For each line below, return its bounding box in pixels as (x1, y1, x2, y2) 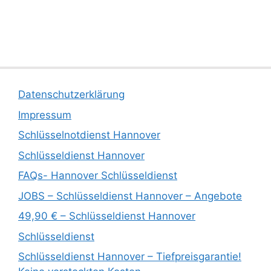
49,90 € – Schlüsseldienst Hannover (18, 210, 195, 222)
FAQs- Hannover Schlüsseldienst (18, 169, 177, 181)
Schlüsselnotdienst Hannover (18, 129, 160, 141)
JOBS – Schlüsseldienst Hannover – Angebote (18, 189, 242, 202)
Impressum (18, 108, 71, 121)
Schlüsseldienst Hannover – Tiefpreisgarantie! (18, 250, 241, 263)
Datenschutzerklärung (18, 88, 125, 100)
